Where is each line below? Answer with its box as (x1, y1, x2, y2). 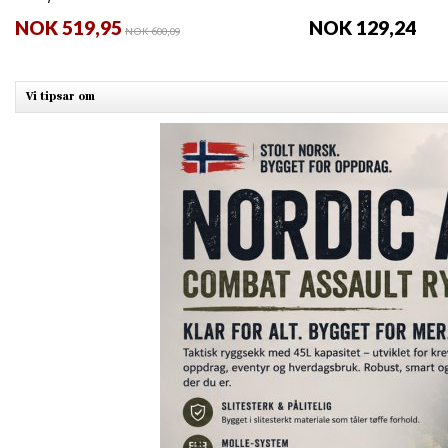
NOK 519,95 (15, 15, 122, 39)
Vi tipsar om (26, 87, 95, 105)
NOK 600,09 (125, 22, 180, 42)
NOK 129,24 (308, 15, 416, 39)
